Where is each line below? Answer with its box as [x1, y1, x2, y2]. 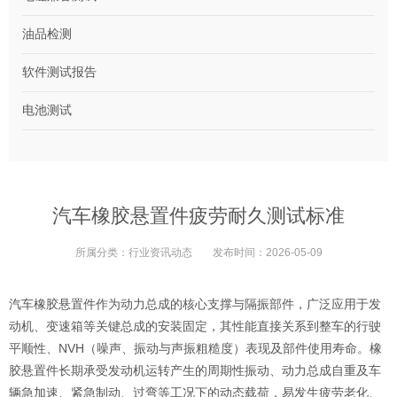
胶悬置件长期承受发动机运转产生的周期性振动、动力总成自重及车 [9, 362, 381, 378]
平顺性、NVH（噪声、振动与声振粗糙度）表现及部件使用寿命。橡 [9, 340, 382, 355]
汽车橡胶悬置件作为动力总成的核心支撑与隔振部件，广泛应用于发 [9, 296, 381, 311]
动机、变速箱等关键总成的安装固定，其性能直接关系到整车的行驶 [9, 318, 381, 333]
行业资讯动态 [128, 245, 192, 259]
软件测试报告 [22, 64, 97, 79]
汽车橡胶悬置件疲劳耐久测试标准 [52, 204, 345, 227]
